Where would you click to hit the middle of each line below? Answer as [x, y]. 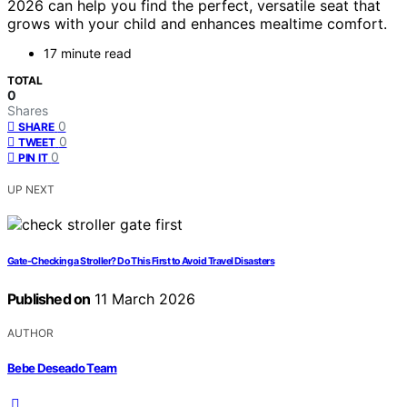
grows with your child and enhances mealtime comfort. [197, 24]
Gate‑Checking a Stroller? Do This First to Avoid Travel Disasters [141, 262]
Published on [49, 299]
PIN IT [33, 158]
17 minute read [88, 54]
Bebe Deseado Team [62, 367]
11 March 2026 [143, 299]
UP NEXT [31, 190]
